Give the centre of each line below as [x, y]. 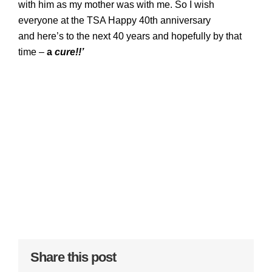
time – [32, 52]
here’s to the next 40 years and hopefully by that [138, 36]
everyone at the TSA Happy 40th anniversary [114, 20]
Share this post [73, 257]
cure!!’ [68, 52]
